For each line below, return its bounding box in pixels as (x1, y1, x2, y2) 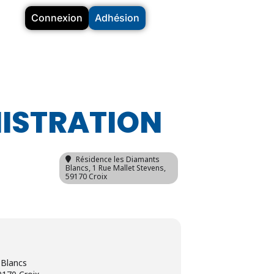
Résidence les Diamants (76, 154, 160, 165)
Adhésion (94, 12, 139, 24)
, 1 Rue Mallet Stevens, (89, 163, 166, 173)
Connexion (31, 12, 83, 24)
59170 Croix (65, 171, 107, 182)
